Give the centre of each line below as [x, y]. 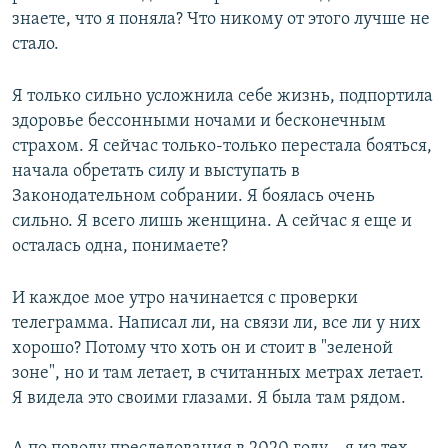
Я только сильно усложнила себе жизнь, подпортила [222, 97]
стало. [35, 45]
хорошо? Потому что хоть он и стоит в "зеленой [202, 349]
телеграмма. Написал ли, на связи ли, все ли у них [216, 324]
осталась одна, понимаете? [120, 247]
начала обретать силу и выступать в [156, 172]
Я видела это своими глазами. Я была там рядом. [209, 399]
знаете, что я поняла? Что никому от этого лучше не [221, 20]
